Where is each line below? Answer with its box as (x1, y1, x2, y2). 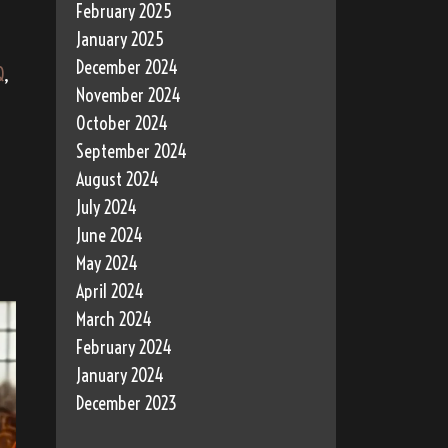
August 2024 (76, 168, 159, 192)
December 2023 (76, 392, 177, 416)
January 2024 (76, 364, 164, 388)
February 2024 (76, 336, 172, 360)
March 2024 (76, 308, 152, 332)
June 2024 (76, 224, 143, 248)
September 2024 (76, 140, 187, 164)
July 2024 (76, 196, 137, 220)
